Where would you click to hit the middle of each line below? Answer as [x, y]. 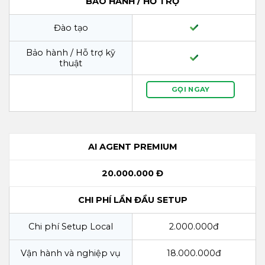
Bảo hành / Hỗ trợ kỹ [71, 52]
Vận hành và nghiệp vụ [71, 253]
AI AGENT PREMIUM [132, 146]
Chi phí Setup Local [71, 226]
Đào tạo [71, 28]
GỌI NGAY [190, 89]
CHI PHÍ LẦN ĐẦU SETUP [132, 200]
